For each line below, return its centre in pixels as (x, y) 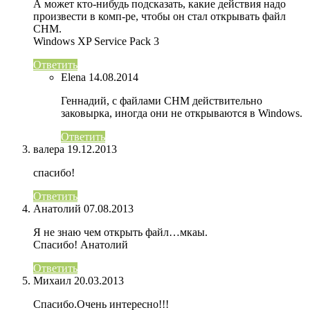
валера (49, 149)
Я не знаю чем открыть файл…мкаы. (120, 232)
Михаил (52, 281)
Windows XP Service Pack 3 (96, 42)
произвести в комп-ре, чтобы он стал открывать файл (159, 17)
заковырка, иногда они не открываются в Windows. (182, 113)
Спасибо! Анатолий (81, 245)
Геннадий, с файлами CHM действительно (162, 101)
